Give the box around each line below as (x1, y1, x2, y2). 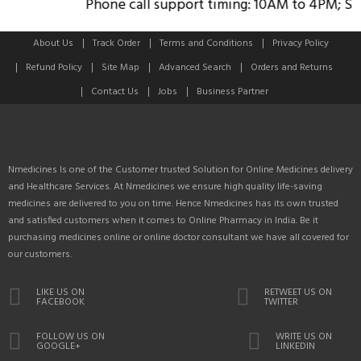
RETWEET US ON (264, 284, 332, 301)
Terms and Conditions (159, 35, 253, 52)
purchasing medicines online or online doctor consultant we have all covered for (8, 229, 349, 246)
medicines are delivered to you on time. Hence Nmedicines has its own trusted (8, 195, 338, 212)
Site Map (102, 59, 139, 76)
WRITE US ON (276, 328, 332, 345)
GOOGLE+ (36, 338, 81, 355)
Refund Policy (26, 59, 82, 76)
